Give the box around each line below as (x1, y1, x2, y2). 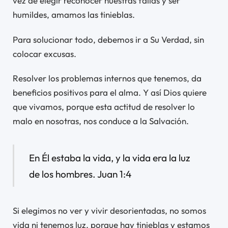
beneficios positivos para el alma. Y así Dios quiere (13, 87, 207, 98)
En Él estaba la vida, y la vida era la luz (28, 151, 190, 164)
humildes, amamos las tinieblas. (13, 9, 135, 20)
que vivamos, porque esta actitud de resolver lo (13, 101, 195, 112)
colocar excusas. (13, 48, 76, 59)
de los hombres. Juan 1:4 (28, 167, 131, 180)
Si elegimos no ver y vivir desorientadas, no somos (13, 205, 206, 216)
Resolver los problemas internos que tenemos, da (13, 72, 202, 83)
